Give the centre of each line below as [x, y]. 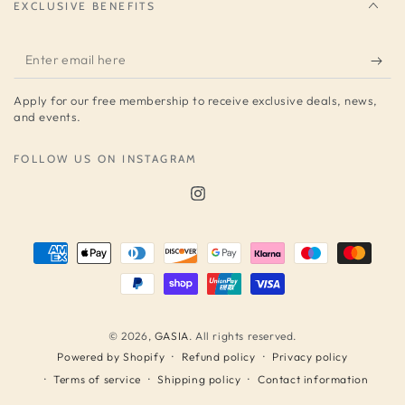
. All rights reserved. [242, 336]
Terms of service [97, 379]
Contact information [313, 379]
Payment [47, 251]
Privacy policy [310, 356]
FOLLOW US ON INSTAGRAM [106, 159]
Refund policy [218, 356]
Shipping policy [199, 379]
